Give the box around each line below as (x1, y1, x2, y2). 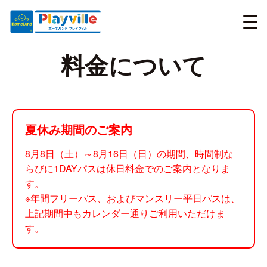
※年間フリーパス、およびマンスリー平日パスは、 (25, 191, 240, 205)
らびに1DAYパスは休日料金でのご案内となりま (25, 162, 230, 175)
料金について (61, 48, 206, 82)
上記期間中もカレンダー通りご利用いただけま (25, 206, 225, 220)
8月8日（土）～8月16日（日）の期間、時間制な (25, 147, 233, 160)
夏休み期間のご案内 (25, 120, 132, 138)
